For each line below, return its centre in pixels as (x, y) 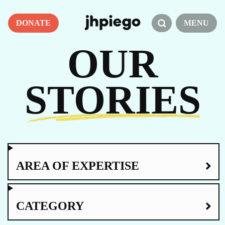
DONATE (33, 23)
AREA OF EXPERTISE (78, 166)
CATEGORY (50, 206)
